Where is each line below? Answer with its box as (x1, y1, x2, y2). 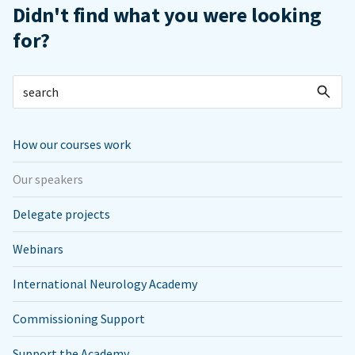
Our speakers (13, 171, 83, 187)
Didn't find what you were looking (13, 2, 322, 28)
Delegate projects (13, 206, 110, 222)
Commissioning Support (13, 311, 145, 326)
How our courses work (13, 136, 131, 152)
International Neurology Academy (13, 276, 197, 292)
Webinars (13, 241, 63, 257)
